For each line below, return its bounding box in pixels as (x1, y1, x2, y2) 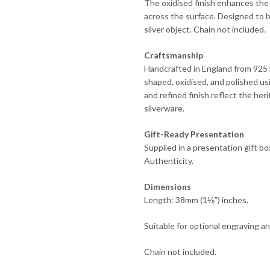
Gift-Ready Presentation (143, 129, 244, 140)
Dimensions (143, 181, 191, 192)
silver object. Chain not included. (143, 24, 266, 35)
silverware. (143, 103, 184, 114)
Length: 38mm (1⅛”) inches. (143, 195, 248, 206)
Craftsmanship (143, 50, 203, 61)
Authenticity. (143, 155, 193, 166)
